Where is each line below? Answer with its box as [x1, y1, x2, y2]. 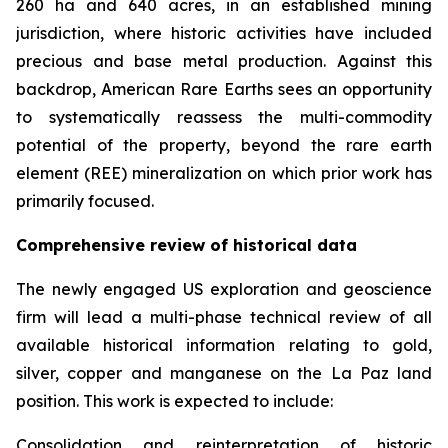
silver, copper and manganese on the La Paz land [16, 363, 432, 383]
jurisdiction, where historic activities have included [16, 23, 432, 43]
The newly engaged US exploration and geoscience [16, 279, 432, 299]
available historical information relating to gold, [16, 335, 432, 355]
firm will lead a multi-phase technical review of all [16, 307, 432, 327]
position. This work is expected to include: [16, 391, 333, 411]
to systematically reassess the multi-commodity [16, 107, 432, 127]
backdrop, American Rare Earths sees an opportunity [16, 79, 432, 99]
